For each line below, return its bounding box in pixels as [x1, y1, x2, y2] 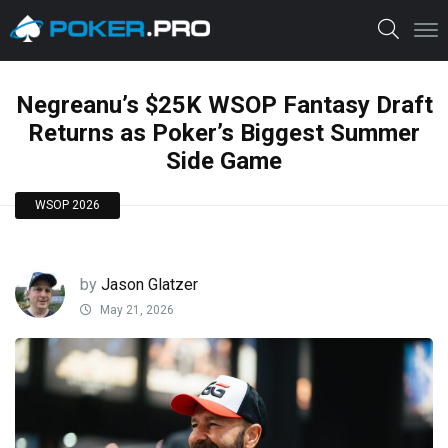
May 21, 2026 [97, 303, 174, 318]
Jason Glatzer [101, 274, 198, 294]
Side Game [166, 147, 282, 175]
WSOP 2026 [35, 198, 100, 212]
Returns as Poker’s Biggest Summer [28, 119, 420, 147]
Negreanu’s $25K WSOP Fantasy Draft [15, 91, 433, 119]
